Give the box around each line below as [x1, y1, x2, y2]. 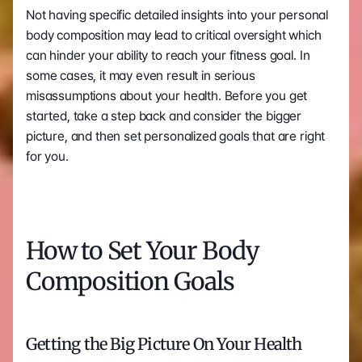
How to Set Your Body [26, 235, 259, 266]
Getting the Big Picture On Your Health [26, 334, 302, 354]
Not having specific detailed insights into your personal [26, 7, 329, 23]
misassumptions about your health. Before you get [26, 88, 308, 103]
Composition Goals [26, 266, 234, 297]
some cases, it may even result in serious [26, 68, 255, 83]
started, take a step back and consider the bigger [26, 108, 302, 124]
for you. [26, 149, 72, 164]
